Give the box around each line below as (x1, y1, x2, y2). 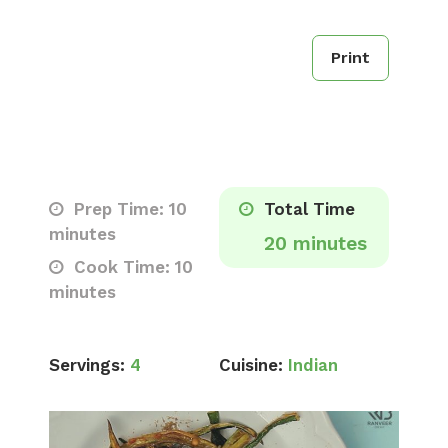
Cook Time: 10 (69, 257, 193, 277)
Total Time (259, 199, 355, 219)
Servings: (49, 355, 125, 375)
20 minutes (264, 232, 367, 255)
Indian (288, 355, 338, 375)
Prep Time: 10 (69, 199, 187, 219)
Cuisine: (219, 355, 283, 375)
